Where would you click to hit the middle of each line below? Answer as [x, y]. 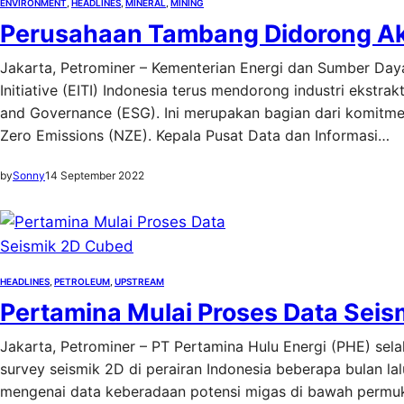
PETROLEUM [82, 281]
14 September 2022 [95, 175]
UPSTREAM [139, 281]
